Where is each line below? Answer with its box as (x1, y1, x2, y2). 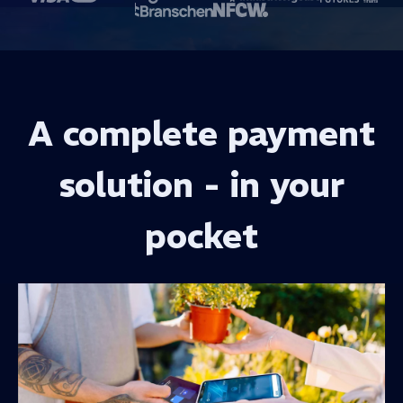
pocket (145, 214, 258, 257)
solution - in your (58, 163, 345, 206)
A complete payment (28, 112, 375, 155)
